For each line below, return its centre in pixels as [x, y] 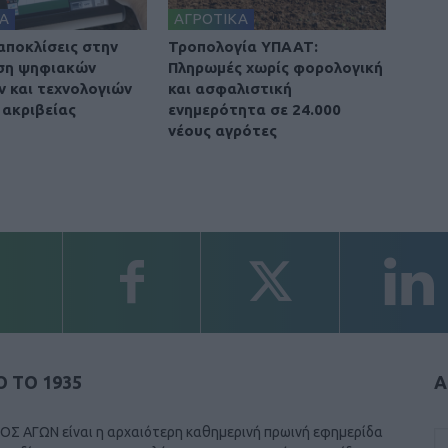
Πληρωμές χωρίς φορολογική [275, 67]
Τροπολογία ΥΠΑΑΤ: [243, 46]
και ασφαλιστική [230, 88]
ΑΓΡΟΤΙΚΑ [211, 18]
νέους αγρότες [222, 130]
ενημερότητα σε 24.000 [254, 109]
